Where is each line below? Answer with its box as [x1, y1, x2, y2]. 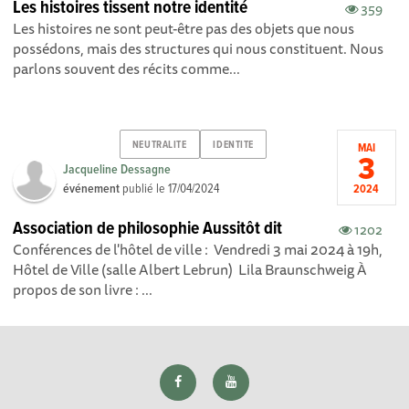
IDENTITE [213, 138, 254, 152]
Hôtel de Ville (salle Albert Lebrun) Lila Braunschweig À [13, 257, 368, 282]
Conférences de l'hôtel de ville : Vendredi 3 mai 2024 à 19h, [13, 237, 383, 262]
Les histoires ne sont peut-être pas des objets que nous [13, 16, 355, 41]
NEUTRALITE [131, 138, 187, 152]
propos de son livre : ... [13, 278, 153, 302]
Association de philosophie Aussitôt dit [13, 217, 283, 242]
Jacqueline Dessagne [63, 162, 172, 179]
